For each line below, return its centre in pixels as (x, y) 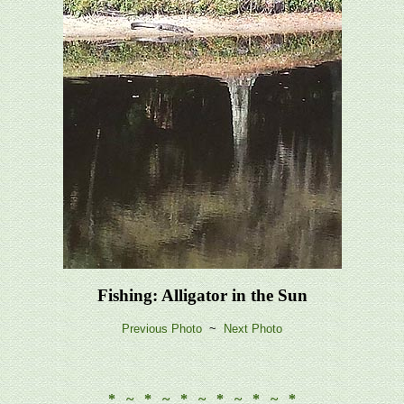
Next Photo (253, 329)
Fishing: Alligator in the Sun (202, 295)
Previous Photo (162, 329)
